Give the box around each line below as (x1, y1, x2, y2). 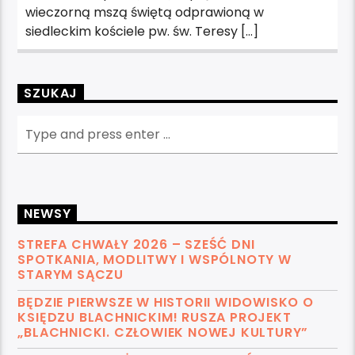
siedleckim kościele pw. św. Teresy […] (25, 21, 259, 40)
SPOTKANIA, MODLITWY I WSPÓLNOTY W (17, 250, 292, 269)
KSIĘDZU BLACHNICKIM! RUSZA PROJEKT (17, 307, 292, 326)
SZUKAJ (24, 83, 78, 102)
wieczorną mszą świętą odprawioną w (25, 2, 265, 21)
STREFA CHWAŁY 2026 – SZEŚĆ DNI (17, 235, 255, 254)
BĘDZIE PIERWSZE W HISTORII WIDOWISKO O (17, 292, 314, 311)
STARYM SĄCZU (17, 265, 124, 284)
